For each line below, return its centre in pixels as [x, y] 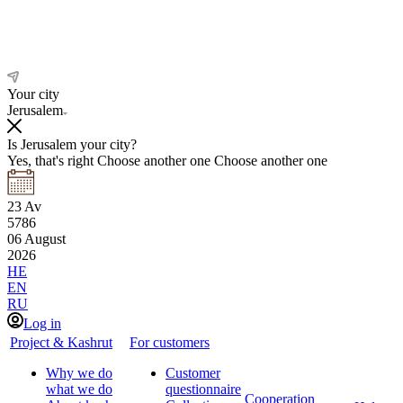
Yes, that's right [50, 161]
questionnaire [203, 389]
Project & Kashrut [61, 342]
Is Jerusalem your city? [72, 144]
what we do [79, 389]
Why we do [79, 373]
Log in [42, 323]
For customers [170, 342]
